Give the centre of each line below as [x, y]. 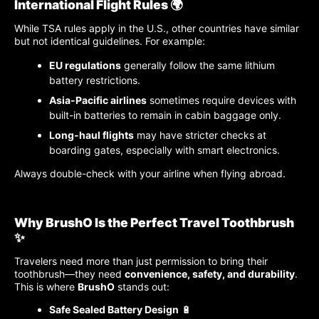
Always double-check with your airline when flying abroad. [150, 173]
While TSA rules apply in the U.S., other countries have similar [157, 28]
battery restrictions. [95, 80]
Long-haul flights [91, 135]
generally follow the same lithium [198, 65]
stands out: [142, 287]
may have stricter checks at [200, 135]
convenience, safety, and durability [210, 274]
